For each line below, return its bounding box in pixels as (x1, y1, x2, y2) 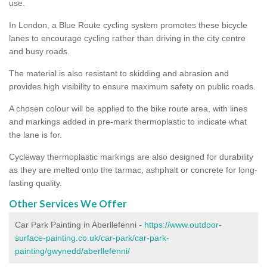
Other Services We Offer (9, 197, 127, 210)
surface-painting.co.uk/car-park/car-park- (15, 232, 169, 243)
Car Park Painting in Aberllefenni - (15, 219, 144, 229)
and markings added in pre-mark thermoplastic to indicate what (9, 116, 247, 126)
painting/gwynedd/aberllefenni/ (15, 246, 130, 256)
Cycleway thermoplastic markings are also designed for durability (9, 151, 253, 162)
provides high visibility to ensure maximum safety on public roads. (9, 81, 256, 91)
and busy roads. (9, 46, 70, 56)
